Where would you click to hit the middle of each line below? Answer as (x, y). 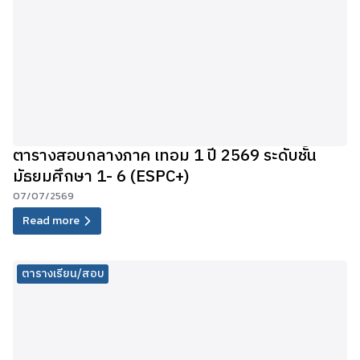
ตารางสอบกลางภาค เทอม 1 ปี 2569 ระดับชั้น (165, 156)
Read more (51, 221)
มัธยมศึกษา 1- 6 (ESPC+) (101, 177)
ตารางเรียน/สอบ (63, 274)
